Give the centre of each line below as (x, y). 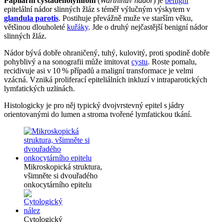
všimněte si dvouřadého (61, 176)
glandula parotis (31, 18)
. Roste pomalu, (172, 62)
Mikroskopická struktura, (63, 167)
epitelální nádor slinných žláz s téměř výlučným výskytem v (97, 9)
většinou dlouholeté (35, 27)
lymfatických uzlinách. (39, 89)
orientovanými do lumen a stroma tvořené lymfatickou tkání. (98, 114)
